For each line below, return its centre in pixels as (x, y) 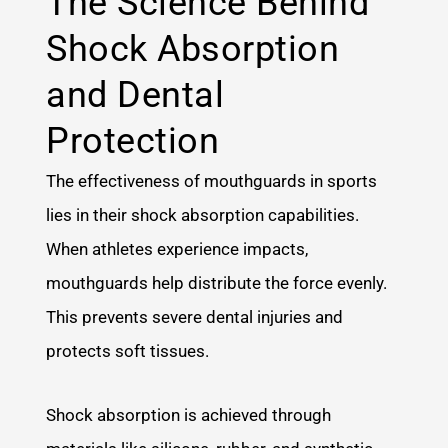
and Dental (135, 94)
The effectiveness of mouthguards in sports (212, 180)
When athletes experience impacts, (177, 248)
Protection (133, 140)
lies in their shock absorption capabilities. (203, 214)
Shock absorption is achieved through (189, 414)
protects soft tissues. (128, 350)
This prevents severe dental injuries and (195, 316)
